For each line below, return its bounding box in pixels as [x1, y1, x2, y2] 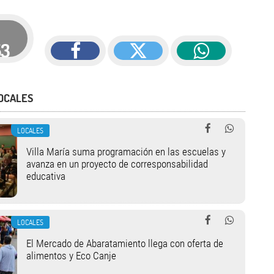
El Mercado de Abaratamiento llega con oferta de [26, 237, 223, 250]
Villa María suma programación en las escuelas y [26, 146, 226, 158]
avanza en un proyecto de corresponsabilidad [26, 158, 208, 170]
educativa [26, 170, 65, 182]
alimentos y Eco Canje [26, 250, 116, 262]
